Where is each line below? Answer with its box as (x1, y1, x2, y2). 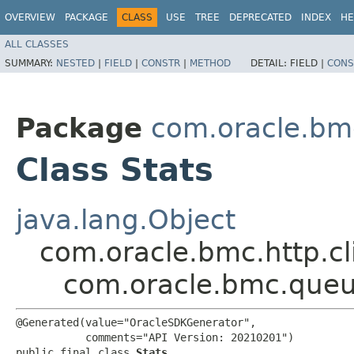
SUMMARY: (5, 57, 56, 69)
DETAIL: (250, 57, 290, 69)
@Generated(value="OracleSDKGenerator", (16, 315, 256, 329)
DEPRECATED (229, 12, 292, 23)
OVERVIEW (5, 12, 55, 23)
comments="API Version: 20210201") (16, 330, 294, 344)
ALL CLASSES (5, 38, 69, 50)
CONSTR (141, 57, 180, 69)
